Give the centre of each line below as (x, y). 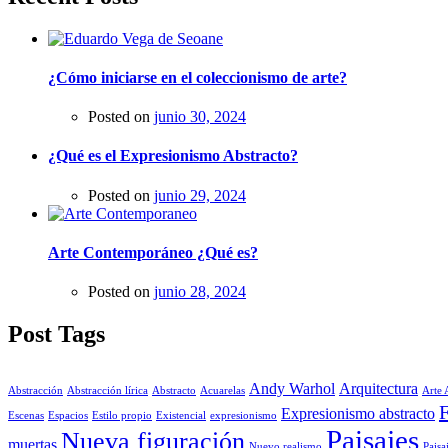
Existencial (181, 415)
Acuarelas (222, 390)
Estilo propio (122, 415)
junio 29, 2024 (200, 195)
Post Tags (56, 334)
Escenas (26, 415)
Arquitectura (378, 388)
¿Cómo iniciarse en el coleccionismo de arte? (197, 77)
